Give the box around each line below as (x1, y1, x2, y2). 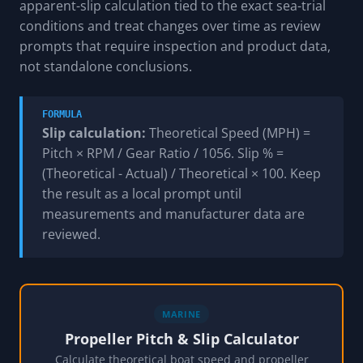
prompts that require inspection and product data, (19, 36, 331, 55)
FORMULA (42, 108, 82, 120)
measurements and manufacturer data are (42, 204, 305, 223)
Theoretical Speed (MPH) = (146, 123, 310, 142)
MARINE (161, 307, 202, 320)
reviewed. (42, 224, 100, 243)
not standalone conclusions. (19, 57, 192, 75)
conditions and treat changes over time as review (19, 16, 320, 35)
